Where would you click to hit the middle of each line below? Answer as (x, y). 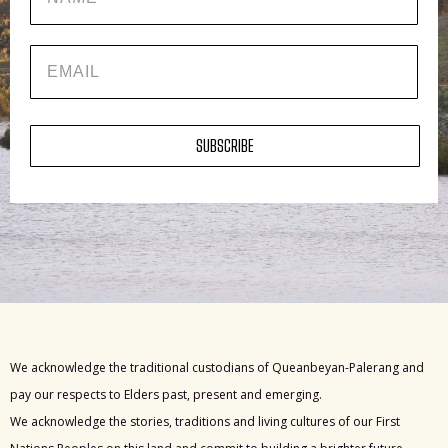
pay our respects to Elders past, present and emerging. (169, 395)
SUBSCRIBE (225, 146)
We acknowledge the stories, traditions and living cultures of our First (205, 422)
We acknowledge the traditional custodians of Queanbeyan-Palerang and (217, 368)
